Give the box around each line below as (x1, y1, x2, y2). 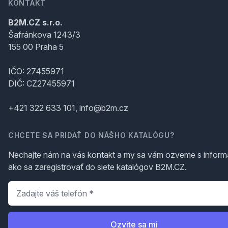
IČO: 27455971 (8, 66, 64, 76)
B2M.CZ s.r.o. (8, 17, 63, 27)
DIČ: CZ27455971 (8, 78, 75, 89)
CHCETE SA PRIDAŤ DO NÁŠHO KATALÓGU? (8, 131, 175, 139)
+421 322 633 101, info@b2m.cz (8, 103, 128, 113)
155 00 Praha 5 (8, 42, 64, 52)
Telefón (8, 182, 38, 192)
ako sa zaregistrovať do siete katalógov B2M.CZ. (8, 162, 187, 172)
